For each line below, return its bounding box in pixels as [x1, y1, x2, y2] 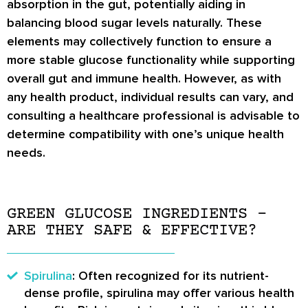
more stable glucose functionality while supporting [7, 52, 295, 67]
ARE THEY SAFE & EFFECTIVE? [7, 221, 257, 240]
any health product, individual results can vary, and [7, 89, 294, 104]
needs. [7, 144, 45, 160]
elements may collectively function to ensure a [7, 33, 272, 49]
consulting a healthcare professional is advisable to [7, 107, 300, 123]
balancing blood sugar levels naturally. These [7, 14, 262, 30]
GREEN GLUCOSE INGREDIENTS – [7, 205, 267, 223]
